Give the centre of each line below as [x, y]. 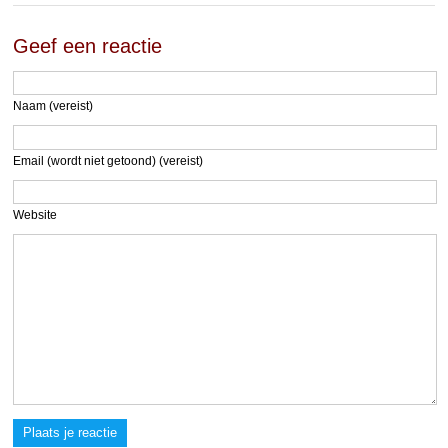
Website [35, 215]
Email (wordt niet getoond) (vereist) [108, 160]
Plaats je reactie [70, 432]
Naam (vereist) [53, 106]
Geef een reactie [88, 45]
